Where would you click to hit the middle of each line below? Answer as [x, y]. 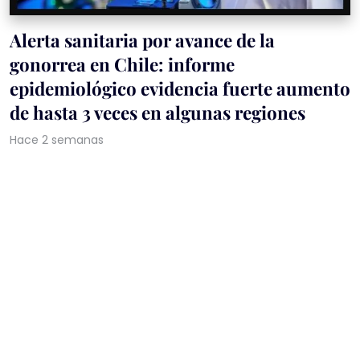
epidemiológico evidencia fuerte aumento [180, 88]
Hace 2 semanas [57, 139]
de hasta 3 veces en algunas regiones [157, 112]
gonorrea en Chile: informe [122, 64]
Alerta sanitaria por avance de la [142, 40]
